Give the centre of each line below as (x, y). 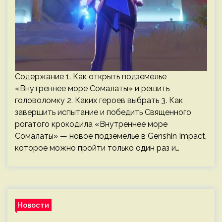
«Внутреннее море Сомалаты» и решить (92, 88)
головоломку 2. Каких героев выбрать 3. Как (99, 100)
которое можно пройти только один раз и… (97, 148)
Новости (33, 205)
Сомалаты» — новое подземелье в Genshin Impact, (111, 136)
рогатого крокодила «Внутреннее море (91, 124)
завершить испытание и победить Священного (103, 112)
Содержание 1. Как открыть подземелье (91, 77)
